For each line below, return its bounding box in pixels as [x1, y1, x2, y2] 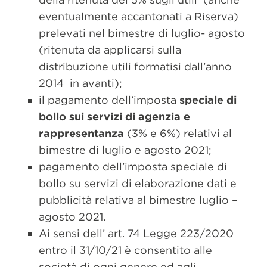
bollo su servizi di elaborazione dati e [39, 177, 237, 190]
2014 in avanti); [39, 77, 122, 89]
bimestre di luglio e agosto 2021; [39, 144, 212, 156]
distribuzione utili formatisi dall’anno [39, 60, 232, 73]
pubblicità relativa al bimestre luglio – [39, 194, 238, 206]
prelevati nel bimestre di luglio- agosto [39, 27, 245, 39]
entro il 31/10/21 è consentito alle [39, 244, 212, 256]
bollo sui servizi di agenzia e [39, 110, 190, 123]
